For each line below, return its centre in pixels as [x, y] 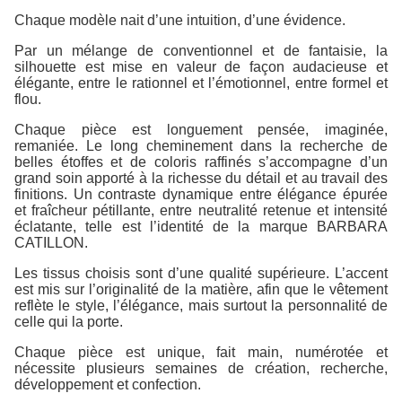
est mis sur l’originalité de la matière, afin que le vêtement [201, 290]
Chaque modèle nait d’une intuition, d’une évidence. [180, 21]
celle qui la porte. [69, 322]
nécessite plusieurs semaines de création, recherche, [201, 369]
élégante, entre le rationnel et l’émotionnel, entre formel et [201, 83]
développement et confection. [108, 385]
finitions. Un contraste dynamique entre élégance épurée [201, 195]
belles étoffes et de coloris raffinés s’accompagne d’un [201, 162]
